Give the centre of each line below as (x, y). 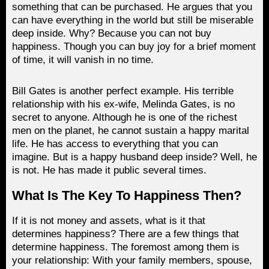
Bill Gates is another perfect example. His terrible (123, 91)
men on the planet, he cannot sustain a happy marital (131, 130)
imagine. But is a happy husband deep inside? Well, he (134, 157)
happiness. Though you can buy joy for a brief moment (134, 46)
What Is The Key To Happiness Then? (127, 195)
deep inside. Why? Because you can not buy (112, 33)
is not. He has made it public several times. (109, 170)
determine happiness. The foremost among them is (126, 247)
